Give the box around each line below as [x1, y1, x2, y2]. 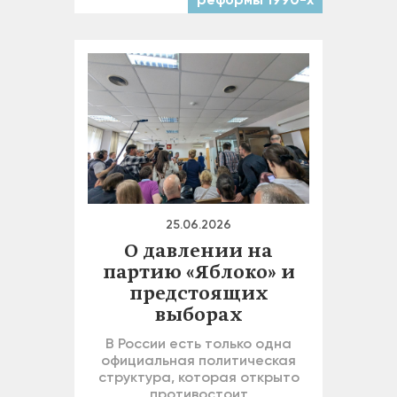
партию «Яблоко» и [102, 261, 295, 286]
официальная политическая [101, 352, 296, 370]
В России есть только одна [105, 335, 292, 353]
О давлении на [124, 239, 273, 265]
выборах [154, 303, 243, 329]
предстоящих [128, 282, 269, 307]
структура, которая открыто [97, 369, 300, 386]
